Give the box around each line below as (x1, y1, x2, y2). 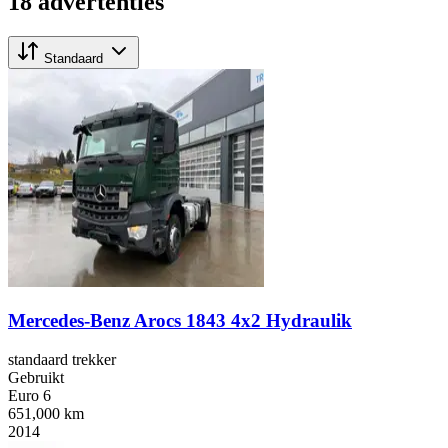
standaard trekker (8, 350, 116, 368)
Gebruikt (8, 368, 64, 386)
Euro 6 (8, 386, 51, 404)
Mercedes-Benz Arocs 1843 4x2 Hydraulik (8, 309, 352, 331)
